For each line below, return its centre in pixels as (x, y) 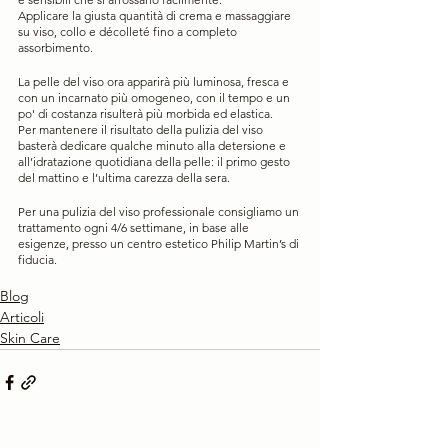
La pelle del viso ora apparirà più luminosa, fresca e (155, 81)
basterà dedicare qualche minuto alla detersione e (153, 145)
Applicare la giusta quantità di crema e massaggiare (156, 15)
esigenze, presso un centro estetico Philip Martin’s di (160, 243)
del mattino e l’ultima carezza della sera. (124, 177)
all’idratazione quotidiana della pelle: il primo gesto (155, 161)
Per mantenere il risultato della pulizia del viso (142, 129)
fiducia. (37, 259)
